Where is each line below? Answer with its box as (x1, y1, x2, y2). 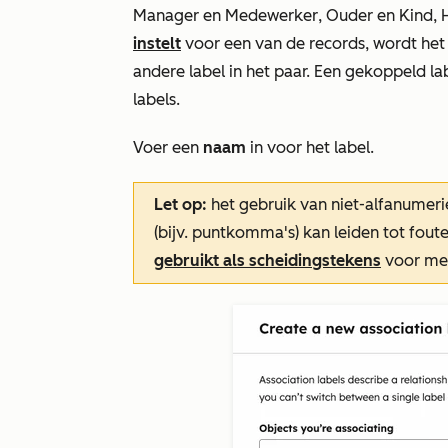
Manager (133, 5, 199, 25)
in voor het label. (246, 137, 374, 157)
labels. (133, 89, 180, 109)
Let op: (154, 194, 207, 214)
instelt (133, 33, 181, 53)
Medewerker (225, 5, 318, 25)
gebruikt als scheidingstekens (154, 250, 381, 270)
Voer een (133, 137, 203, 157)
